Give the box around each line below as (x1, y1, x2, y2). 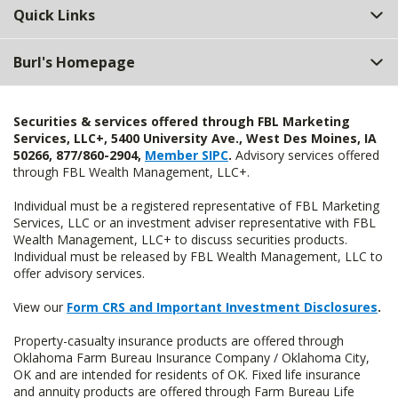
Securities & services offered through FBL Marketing (13, 113, 350, 130)
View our (13, 298, 67, 315)
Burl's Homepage (13, 52, 135, 72)
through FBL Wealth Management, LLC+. (13, 163, 250, 180)
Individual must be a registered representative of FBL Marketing (13, 197, 379, 214)
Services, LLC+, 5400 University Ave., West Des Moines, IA (13, 130, 377, 147)
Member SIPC (145, 147, 228, 163)
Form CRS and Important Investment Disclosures (67, 298, 378, 315)
